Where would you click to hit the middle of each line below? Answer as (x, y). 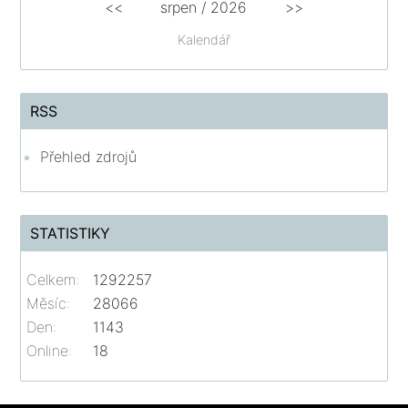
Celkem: (53, 279)
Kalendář (204, 39)
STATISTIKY (71, 233)
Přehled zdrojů (89, 156)
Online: (50, 350)
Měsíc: (49, 303)
